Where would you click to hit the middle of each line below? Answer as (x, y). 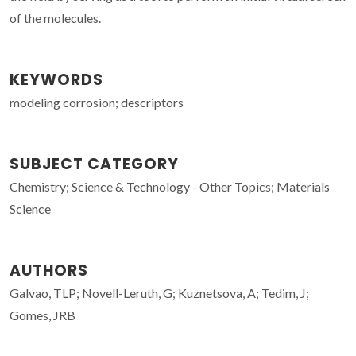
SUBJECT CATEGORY (94, 164)
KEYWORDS (56, 79)
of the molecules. (55, 17)
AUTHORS (49, 270)
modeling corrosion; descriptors (97, 102)
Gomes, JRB (43, 315)
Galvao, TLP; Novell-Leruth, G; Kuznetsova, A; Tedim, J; (159, 292)
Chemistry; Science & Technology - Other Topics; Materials (170, 186)
